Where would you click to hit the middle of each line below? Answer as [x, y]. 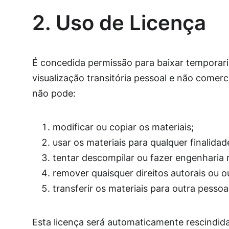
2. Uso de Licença [119, 23]
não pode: [54, 93]
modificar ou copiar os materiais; [123, 127]
